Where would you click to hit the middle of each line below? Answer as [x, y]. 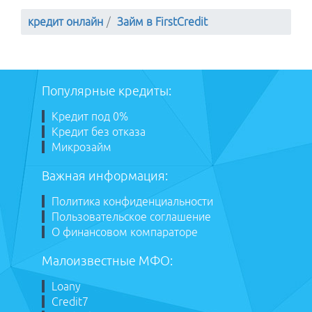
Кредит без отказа [99, 131]
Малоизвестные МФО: [107, 260]
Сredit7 [70, 301]
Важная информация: [105, 175]
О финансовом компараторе [125, 232]
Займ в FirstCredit [162, 22]
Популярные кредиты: [107, 90]
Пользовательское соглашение [131, 216]
